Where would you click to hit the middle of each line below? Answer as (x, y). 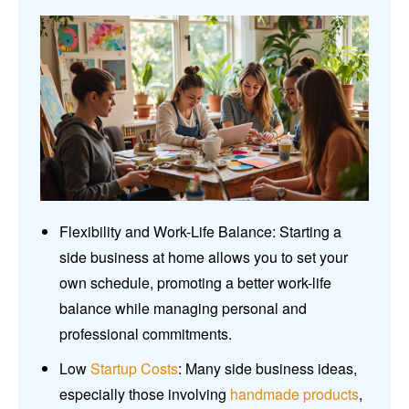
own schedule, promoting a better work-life (195, 283)
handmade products (294, 394)
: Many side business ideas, (267, 369)
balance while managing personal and (183, 309)
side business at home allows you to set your (204, 257)
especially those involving (145, 394)
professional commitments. (146, 334)
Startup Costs (134, 369)
